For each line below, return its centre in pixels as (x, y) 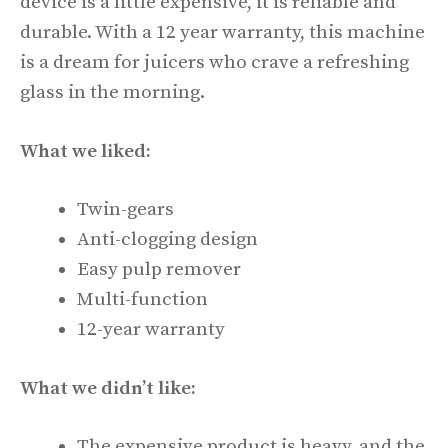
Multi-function (142, 300)
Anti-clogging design (167, 240)
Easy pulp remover (159, 270)
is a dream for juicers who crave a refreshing (214, 63)
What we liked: (85, 151)
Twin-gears (125, 210)
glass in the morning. (114, 93)
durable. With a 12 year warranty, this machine (222, 33)
